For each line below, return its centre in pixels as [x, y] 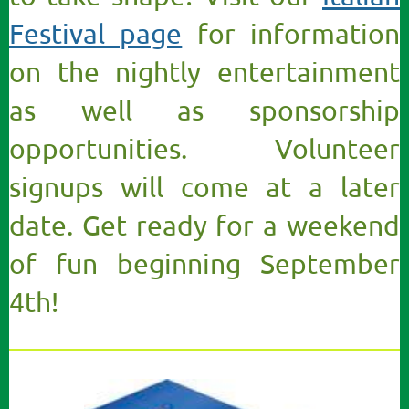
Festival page [96, 34]
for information [291, 34]
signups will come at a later [204, 187]
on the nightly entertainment [204, 72]
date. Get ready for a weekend [204, 225]
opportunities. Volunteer [204, 149]
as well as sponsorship [204, 110]
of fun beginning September [204, 264]
